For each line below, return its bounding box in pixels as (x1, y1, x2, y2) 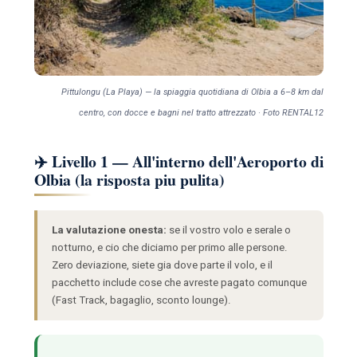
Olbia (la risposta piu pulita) (33, 167, 225, 191)
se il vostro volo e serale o (166, 223, 291, 236)
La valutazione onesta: (51, 223, 167, 236)
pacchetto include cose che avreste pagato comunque (51, 276, 307, 288)
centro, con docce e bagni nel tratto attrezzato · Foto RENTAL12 (78, 107, 324, 118)
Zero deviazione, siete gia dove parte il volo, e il (51, 258, 273, 271)
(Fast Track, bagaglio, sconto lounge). (51, 293, 231, 306)
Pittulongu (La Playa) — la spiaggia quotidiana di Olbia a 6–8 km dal (61, 86, 324, 97)
